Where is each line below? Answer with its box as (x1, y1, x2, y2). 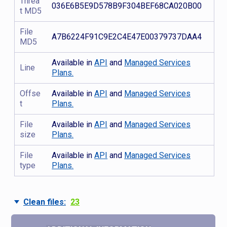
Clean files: (23, 197, 66, 207)
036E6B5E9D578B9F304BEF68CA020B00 (52, 1, 202, 11)
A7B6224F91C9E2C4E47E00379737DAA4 (52, 32, 202, 42)
